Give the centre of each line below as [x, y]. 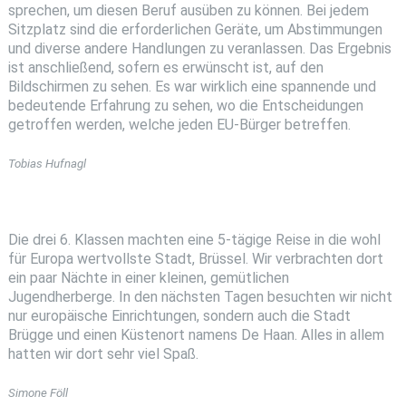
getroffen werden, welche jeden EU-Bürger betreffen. [179, 125]
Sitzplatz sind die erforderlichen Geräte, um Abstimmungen [195, 30]
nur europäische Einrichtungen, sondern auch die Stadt [179, 315]
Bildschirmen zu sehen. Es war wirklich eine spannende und [192, 87]
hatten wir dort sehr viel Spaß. [103, 353]
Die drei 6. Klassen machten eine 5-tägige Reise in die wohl [194, 239]
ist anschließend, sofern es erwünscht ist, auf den [165, 68]
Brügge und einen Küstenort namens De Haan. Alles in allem [196, 334]
